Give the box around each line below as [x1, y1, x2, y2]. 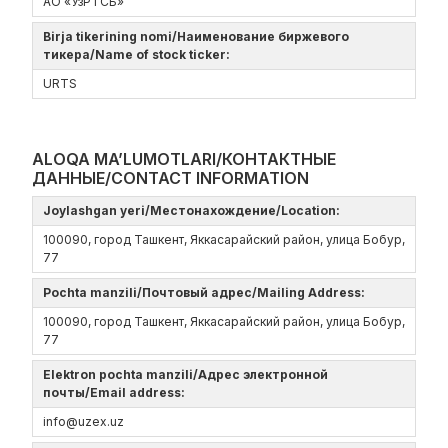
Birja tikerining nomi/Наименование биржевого [43, 29, 349, 44]
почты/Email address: [43, 385, 191, 400]
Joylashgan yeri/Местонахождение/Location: [43, 203, 346, 218]
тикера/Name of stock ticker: [43, 47, 236, 62]
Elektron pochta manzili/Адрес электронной [43, 367, 328, 382]
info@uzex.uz [43, 414, 124, 429]
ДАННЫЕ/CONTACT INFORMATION [32, 168, 309, 188]
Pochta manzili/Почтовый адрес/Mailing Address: [43, 285, 371, 300]
